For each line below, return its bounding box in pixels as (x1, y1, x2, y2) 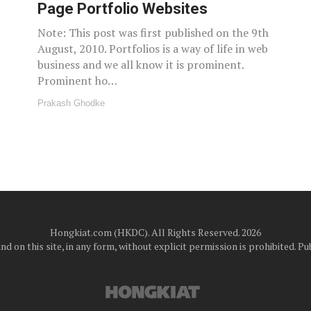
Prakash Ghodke (37, 97, 105, 108)
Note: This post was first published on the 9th (37, 24, 269, 40)
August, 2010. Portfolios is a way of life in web (37, 40, 268, 56)
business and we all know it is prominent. (37, 56, 244, 72)
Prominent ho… (37, 72, 117, 88)
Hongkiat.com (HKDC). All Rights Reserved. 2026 (50, 225, 261, 239)
